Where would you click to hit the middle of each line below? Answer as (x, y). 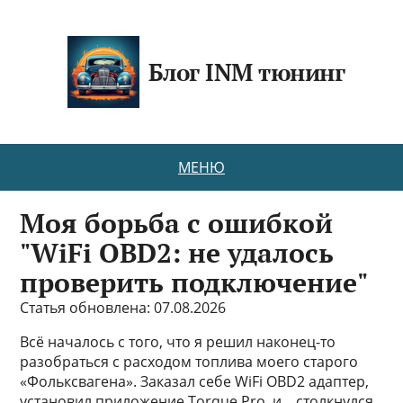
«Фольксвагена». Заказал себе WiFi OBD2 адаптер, (195, 381)
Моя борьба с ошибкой (177, 223)
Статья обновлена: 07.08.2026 (123, 308)
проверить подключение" (194, 282)
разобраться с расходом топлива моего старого (189, 362)
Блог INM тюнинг (246, 72)
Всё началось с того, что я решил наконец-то (178, 342)
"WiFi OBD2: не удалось (177, 253)
